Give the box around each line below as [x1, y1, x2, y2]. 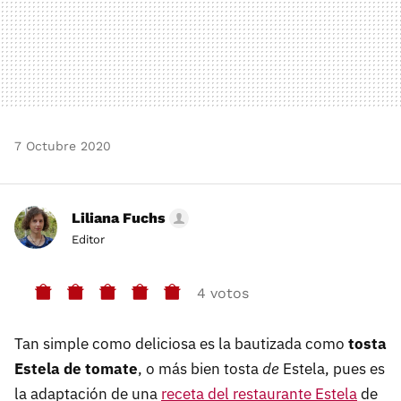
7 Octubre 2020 [14, 138, 111, 153]
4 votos [197, 285, 249, 303]
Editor [72, 232, 105, 246]
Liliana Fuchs [72, 209, 166, 226]
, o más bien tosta [138, 358, 262, 379]
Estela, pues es [279, 358, 385, 379]
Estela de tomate [14, 358, 138, 379]
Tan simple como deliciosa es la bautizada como [14, 333, 348, 354]
